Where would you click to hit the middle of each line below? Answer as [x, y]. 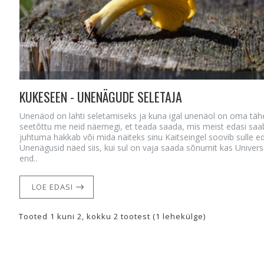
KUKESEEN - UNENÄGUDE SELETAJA [100, 96]
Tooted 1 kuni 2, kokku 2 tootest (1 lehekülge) [112, 217]
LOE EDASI [52, 187]
